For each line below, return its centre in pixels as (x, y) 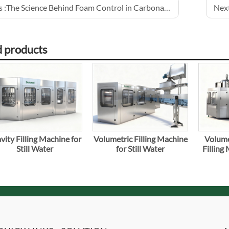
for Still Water (140, 148)
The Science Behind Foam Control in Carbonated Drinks (85, 7)
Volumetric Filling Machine (140, 139)
